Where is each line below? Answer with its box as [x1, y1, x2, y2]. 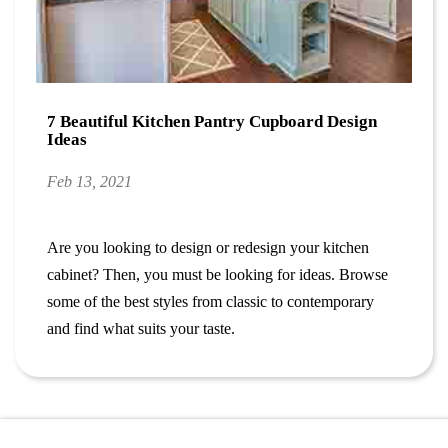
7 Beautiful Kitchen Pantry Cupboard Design [47, 112, 378, 131]
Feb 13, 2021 [47, 173, 133, 191]
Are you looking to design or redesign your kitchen [47, 238, 370, 256]
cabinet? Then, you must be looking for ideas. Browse [47, 265, 389, 283]
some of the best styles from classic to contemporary [47, 292, 375, 310]
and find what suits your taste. [47, 319, 236, 337]
